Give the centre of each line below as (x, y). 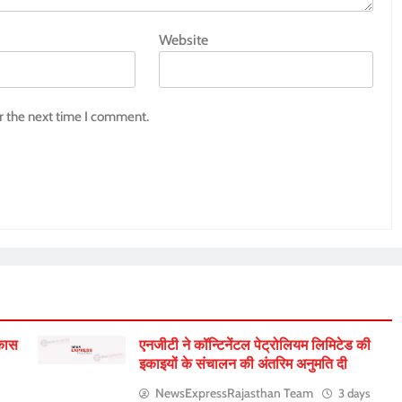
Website (184, 39)
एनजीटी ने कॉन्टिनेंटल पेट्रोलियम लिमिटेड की (255, 345)
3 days (355, 393)
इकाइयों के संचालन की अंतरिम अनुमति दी (244, 363)
